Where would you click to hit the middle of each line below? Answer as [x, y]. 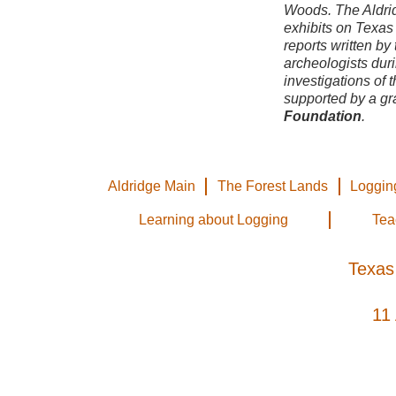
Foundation [323, 116]
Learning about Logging [213, 220]
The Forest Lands [272, 186]
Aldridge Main [151, 186]
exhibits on [320, 28]
